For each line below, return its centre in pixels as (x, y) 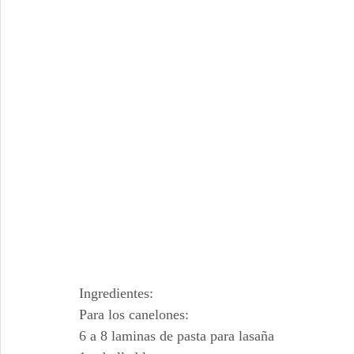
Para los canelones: (134, 314)
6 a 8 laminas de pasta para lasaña (177, 336)
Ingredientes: (116, 293)
